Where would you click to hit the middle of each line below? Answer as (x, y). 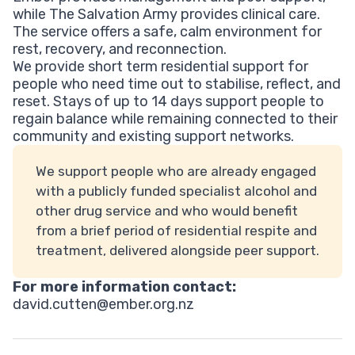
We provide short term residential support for (160, 66)
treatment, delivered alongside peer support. (177, 251)
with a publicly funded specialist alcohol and (176, 191)
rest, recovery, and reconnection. (120, 49)
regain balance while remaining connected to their (175, 118)
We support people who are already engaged (176, 172)
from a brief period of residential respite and (176, 231)
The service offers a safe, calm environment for (167, 31)
